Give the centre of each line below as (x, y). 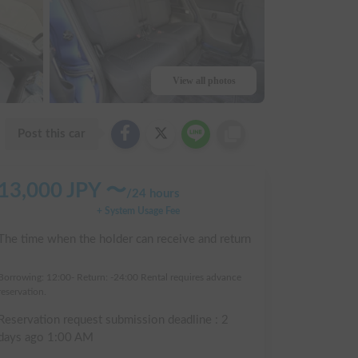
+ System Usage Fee (138, 211)
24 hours (156, 193)
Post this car (51, 133)
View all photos (204, 80)
